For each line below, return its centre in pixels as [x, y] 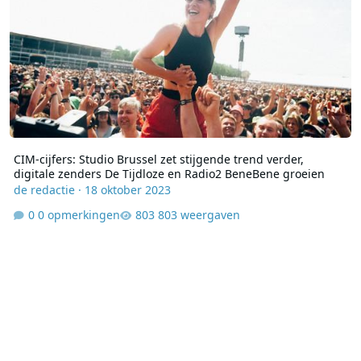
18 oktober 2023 [127, 189]
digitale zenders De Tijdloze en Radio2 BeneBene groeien [169, 173]
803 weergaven [199, 215]
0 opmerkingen [79, 215]
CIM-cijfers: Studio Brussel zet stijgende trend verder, [158, 159]
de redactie [44, 189]
